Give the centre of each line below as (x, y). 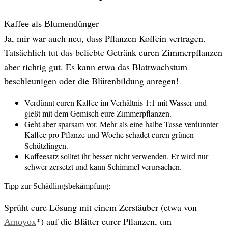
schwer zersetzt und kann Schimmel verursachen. (103, 166)
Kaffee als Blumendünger (51, 24)
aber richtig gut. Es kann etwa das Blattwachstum (96, 66)
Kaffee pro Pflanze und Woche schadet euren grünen (109, 134)
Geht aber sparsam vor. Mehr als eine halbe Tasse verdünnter (121, 124)
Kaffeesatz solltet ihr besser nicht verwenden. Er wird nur (116, 156)
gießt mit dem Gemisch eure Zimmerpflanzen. (98, 113)
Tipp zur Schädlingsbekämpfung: (57, 186)
